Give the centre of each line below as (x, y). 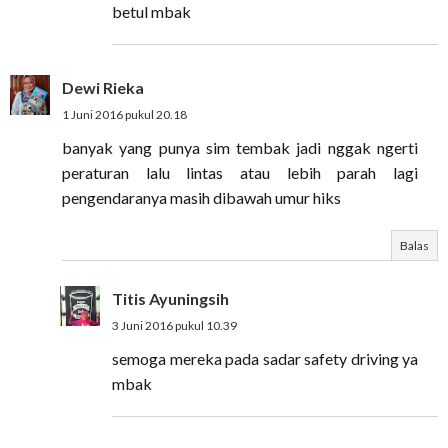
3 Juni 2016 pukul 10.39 (174, 325)
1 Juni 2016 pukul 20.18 (124, 114)
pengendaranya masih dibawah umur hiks (201, 197)
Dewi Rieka (103, 87)
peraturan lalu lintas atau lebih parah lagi (240, 172)
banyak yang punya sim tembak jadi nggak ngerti (240, 147)
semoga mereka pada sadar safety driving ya (265, 358)
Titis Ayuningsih (170, 298)
